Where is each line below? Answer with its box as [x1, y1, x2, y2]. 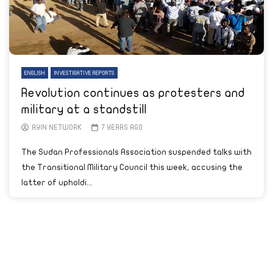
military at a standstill [21, 103, 147, 116]
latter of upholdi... [21, 178, 92, 187]
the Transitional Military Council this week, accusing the [21, 163, 243, 172]
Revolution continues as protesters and [21, 87, 245, 99]
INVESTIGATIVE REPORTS [54, 70, 115, 76]
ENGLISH [24, 70, 45, 76]
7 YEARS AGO [101, 124, 143, 131]
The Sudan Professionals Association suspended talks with [21, 147, 252, 157]
